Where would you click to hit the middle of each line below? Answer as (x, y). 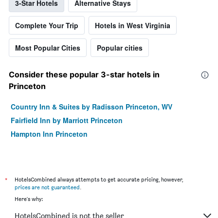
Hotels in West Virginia (133, 26)
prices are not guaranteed (47, 187)
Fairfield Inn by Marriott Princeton (67, 120)
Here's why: (29, 199)
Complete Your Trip (47, 26)
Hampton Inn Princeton (49, 134)
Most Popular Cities (48, 48)
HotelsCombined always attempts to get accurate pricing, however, (99, 180)
